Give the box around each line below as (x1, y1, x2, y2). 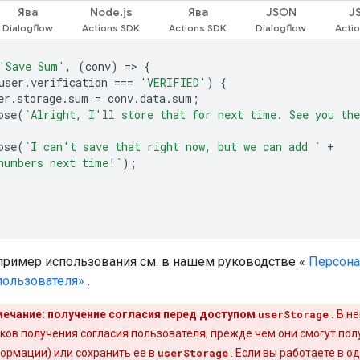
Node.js (89, 4, 133, 19)
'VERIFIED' (140, 74, 207, 90)
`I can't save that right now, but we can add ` (24, 138, 321, 154)
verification (31, 74, 108, 90)
